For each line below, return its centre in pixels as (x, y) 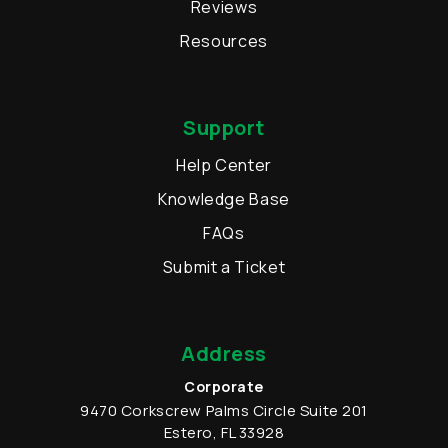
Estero (188, 433)
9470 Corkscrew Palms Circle (188, 411)
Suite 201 (333, 411)
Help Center (224, 165)
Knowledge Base (224, 199)
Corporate (224, 387)
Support (224, 128)
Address (224, 354)
